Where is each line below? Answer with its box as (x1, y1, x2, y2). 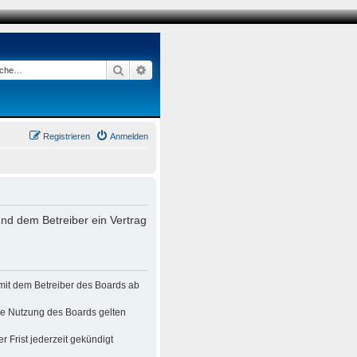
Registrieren (43, 131, 90, 141)
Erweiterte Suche (147, 62, 230, 76)
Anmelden (110, 131, 148, 141)
